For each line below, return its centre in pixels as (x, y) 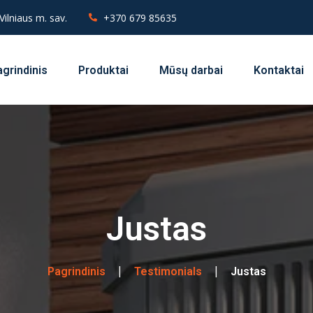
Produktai (103, 70)
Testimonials (168, 271)
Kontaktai (278, 70)
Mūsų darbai (191, 70)
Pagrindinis (76, 271)
